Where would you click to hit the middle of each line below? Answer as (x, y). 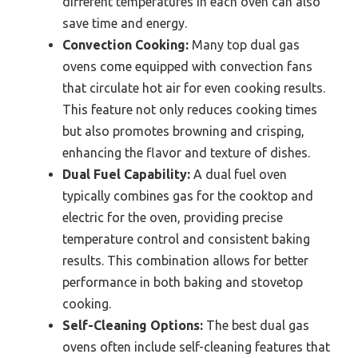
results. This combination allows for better (185, 260)
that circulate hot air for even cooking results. (194, 88)
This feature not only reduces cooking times (190, 109)
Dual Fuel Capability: (126, 174)
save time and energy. (125, 23)
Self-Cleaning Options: (133, 325)
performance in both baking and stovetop (183, 282)
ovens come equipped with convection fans (187, 66)
